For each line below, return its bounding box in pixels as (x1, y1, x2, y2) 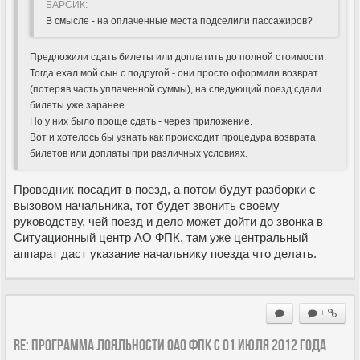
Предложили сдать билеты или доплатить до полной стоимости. (30, 51, 326, 63)
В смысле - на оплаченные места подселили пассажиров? (46, 14, 313, 27)
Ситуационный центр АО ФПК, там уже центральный (14, 230, 308, 244)
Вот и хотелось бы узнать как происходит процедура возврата (30, 131, 316, 143)
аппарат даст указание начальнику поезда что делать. (14, 246, 317, 260)
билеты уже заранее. (30, 99, 127, 111)
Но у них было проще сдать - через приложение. (30, 115, 252, 127)
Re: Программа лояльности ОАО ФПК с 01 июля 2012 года (14, 335, 326, 354)
